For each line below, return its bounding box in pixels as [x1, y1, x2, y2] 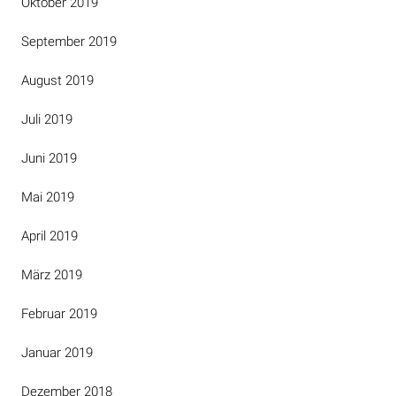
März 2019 [21, 267, 82, 283]
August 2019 [21, 72, 94, 88]
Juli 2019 [21, 111, 72, 127]
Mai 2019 [21, 189, 74, 205]
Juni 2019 [21, 150, 77, 166]
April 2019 [21, 228, 78, 244]
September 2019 [21, 34, 117, 49]
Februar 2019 [21, 306, 97, 322]
